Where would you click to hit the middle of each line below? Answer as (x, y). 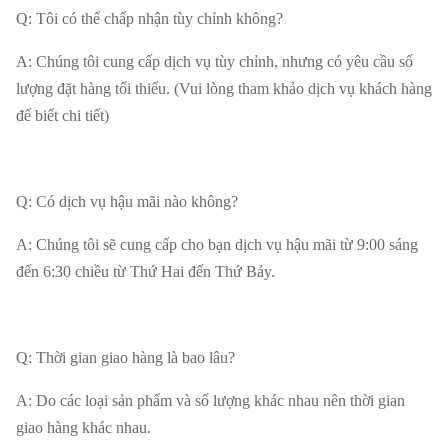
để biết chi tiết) (62, 116)
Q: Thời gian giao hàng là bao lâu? (125, 358)
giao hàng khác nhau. (83, 428)
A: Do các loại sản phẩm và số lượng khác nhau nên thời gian (210, 401)
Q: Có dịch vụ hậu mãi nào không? (127, 202)
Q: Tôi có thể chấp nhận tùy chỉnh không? (149, 19)
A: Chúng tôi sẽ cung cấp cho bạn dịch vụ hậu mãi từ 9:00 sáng (217, 245)
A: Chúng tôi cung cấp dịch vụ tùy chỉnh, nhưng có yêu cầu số (214, 62)
